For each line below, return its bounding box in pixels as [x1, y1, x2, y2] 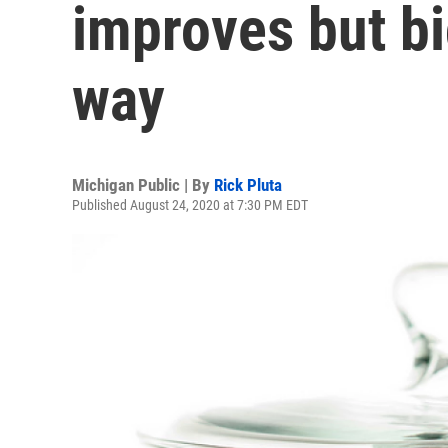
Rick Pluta [214, 175, 282, 195]
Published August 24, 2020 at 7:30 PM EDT [72, 197, 308, 213]
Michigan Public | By [72, 175, 214, 195]
